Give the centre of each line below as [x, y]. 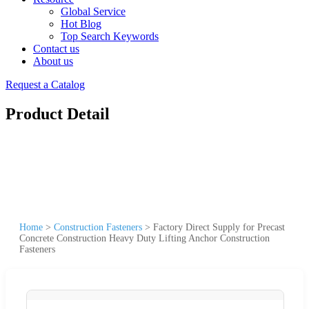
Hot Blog [81, 24]
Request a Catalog [45, 84]
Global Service [93, 11]
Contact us [56, 49]
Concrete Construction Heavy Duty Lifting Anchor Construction [144, 238]
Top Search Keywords [110, 36]
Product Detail [58, 113]
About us [53, 61]
